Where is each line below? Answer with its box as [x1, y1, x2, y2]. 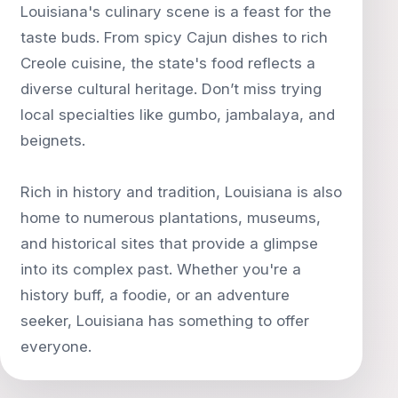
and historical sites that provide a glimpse [20, 234, 318, 252]
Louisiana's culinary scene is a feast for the [20, 2, 331, 20]
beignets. [20, 131, 85, 149]
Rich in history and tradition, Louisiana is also [20, 182, 342, 201]
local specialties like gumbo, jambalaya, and [20, 105, 335, 123]
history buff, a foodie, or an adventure [20, 285, 290, 304]
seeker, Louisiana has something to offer [20, 311, 309, 330]
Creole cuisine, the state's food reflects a [20, 53, 315, 72]
